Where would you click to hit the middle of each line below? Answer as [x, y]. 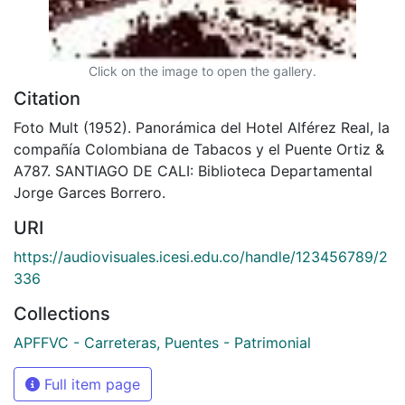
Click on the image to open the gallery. [202, 71]
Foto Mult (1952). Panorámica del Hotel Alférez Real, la [202, 127]
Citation [47, 98]
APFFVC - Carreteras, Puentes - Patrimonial [162, 342]
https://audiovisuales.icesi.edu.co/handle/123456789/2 [201, 256]
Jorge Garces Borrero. [89, 192]
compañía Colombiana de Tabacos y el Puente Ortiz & [199, 149]
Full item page [90, 384]
